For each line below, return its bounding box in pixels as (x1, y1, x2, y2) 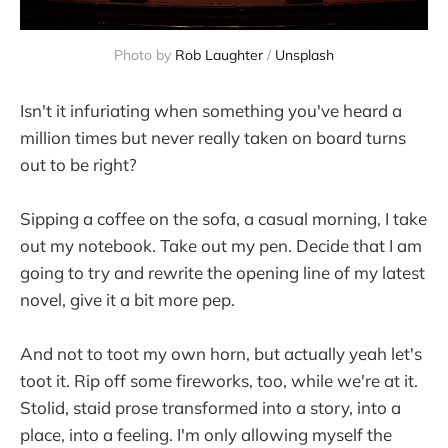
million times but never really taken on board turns (20, 126, 406, 148)
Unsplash (275, 45, 334, 64)
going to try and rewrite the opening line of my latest (20, 261, 425, 283)
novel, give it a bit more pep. (20, 288, 235, 310)
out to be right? (20, 153, 137, 175)
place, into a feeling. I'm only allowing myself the (20, 423, 392, 445)
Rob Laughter (175, 45, 263, 64)
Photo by (114, 45, 175, 64)
